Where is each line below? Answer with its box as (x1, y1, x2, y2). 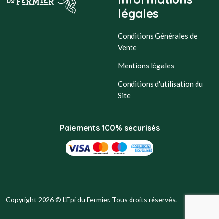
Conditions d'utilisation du (118, 79, 203, 88)
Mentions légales (118, 61, 174, 70)
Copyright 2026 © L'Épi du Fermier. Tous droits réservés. (6, 196, 177, 204)
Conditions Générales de (118, 31, 197, 40)
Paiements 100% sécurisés (59, 123, 160, 132)
